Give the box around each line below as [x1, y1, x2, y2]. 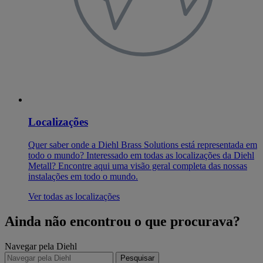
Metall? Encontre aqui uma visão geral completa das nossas [28, 161, 247, 171]
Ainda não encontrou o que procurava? [5, 214, 240, 230]
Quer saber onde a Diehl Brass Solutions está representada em [28, 140, 257, 150]
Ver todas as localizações [28, 191, 120, 202]
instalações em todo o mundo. [28, 171, 138, 182]
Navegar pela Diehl [5, 241, 77, 251]
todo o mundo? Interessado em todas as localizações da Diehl [28, 150, 254, 161]
